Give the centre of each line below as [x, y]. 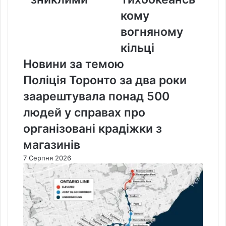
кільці [137, 48]
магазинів [52, 145]
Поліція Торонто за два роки [105, 80]
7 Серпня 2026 [47, 158]
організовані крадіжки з [93, 128]
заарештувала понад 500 [96, 96]
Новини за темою [74, 64]
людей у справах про [84, 112]
